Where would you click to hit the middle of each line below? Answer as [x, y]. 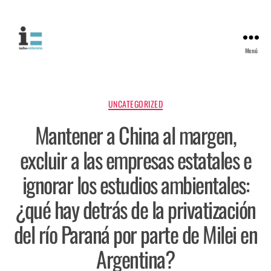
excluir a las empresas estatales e [135, 159]
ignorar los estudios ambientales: [135, 184]
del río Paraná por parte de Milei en [135, 233]
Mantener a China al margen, [135, 134]
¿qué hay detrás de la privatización [135, 209]
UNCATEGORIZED [135, 104]
